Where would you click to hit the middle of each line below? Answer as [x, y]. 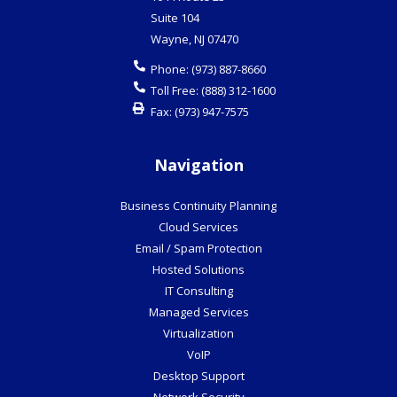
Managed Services [198, 312]
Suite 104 [175, 18]
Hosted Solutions [198, 270]
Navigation [198, 165]
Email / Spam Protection [198, 249]
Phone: [171, 70]
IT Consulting [198, 291]
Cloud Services [198, 227]
